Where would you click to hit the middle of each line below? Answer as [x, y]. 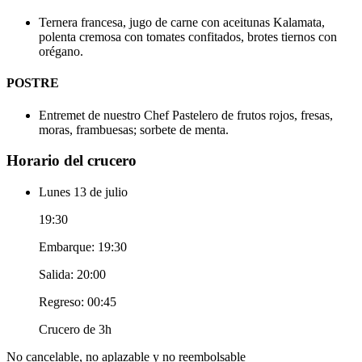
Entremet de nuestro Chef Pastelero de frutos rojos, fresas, [186, 115]
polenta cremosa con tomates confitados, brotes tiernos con [188, 37]
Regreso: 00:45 [78, 302]
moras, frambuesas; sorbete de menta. [134, 129]
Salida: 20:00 [72, 275]
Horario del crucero [72, 161]
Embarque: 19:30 [83, 247]
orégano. [61, 52]
